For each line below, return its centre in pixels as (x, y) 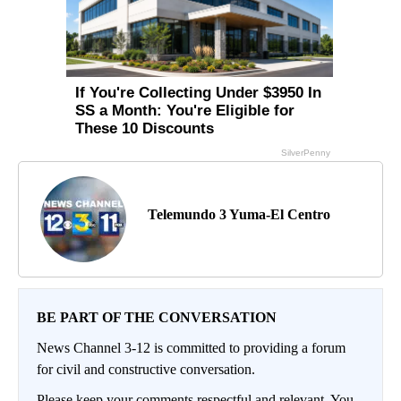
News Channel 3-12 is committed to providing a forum (191, 348)
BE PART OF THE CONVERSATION (157, 318)
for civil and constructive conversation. (146, 370)
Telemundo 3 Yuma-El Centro (239, 215)
